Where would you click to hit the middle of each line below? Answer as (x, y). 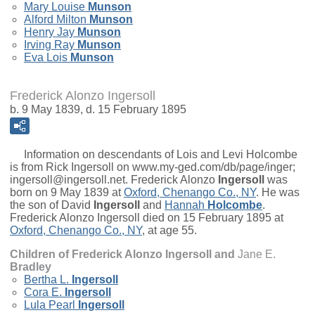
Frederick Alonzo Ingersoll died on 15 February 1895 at (147, 218)
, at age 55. (169, 231)
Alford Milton (55, 20)
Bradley (31, 267)
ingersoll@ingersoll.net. (70, 180)
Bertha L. (46, 280)
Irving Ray (49, 45)
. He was (278, 193)
